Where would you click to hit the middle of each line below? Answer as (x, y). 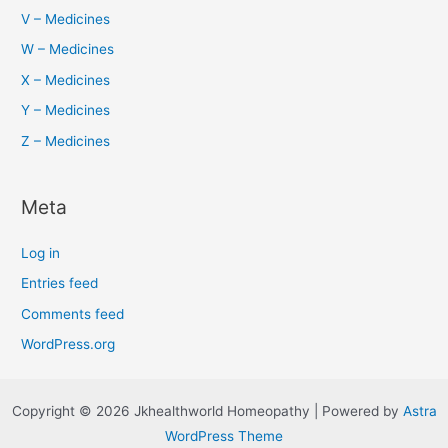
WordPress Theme (224, 435)
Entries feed (60, 283)
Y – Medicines (66, 110)
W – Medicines (68, 49)
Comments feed (73, 313)
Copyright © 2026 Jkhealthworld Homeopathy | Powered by (207, 410)
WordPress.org (68, 344)
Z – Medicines (66, 140)
